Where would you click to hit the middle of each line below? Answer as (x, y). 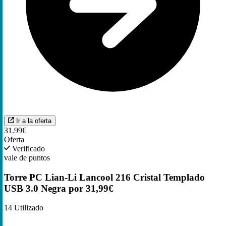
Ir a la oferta (34, 121)
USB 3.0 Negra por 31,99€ (59, 188)
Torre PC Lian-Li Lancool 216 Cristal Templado (104, 177)
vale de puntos (27, 157)
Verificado (28, 148)
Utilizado (28, 208)
